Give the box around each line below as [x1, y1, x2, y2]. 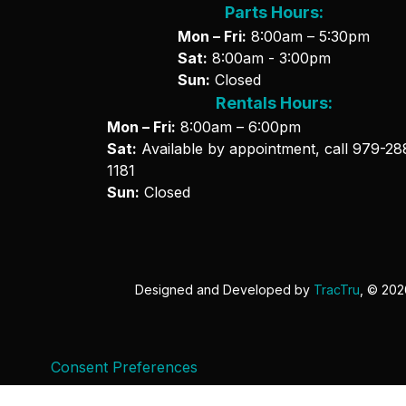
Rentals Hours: [215, 92, 333, 112]
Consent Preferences [51, 358, 198, 376]
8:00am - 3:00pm [208, 48, 336, 67]
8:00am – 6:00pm [175, 117, 301, 136]
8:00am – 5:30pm [246, 26, 371, 45]
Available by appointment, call [136, 139, 353, 158]
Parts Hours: [224, 2, 324, 22]
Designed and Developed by [135, 282, 314, 298]
